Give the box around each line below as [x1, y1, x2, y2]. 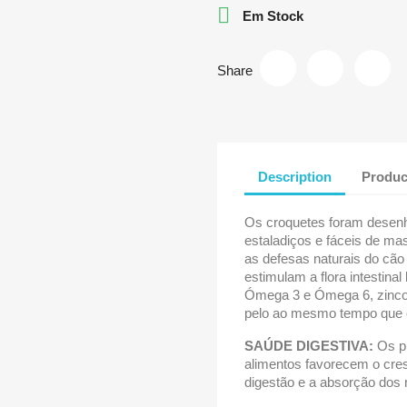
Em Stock [239, 7, 303, 24]
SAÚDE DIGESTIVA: [244, 338, 373, 353]
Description [258, 168, 332, 184]
